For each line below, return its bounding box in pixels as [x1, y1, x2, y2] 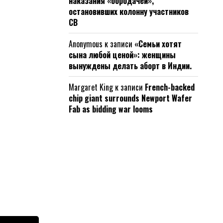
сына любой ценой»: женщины [69, 49, 176, 61]
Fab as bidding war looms [69, 103, 153, 115]
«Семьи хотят [134, 38, 182, 50]
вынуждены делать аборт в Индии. [69, 60, 192, 72]
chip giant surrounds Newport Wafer [69, 92, 192, 104]
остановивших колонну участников [69, 5, 189, 17]
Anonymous [69, 38, 103, 50]
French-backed [145, 81, 195, 93]
